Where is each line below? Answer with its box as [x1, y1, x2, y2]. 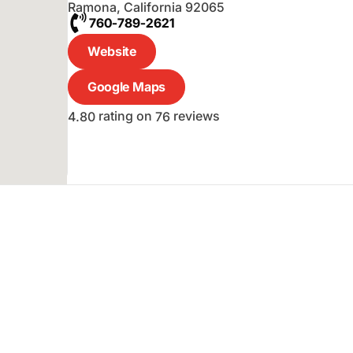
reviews [170, 107, 221, 124]
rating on [95, 107, 156, 124]
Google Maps [87, 78, 165, 95]
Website [87, 43, 137, 59]
